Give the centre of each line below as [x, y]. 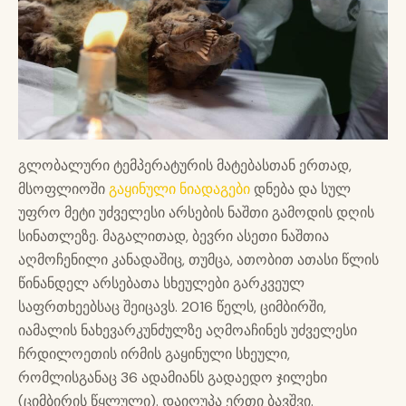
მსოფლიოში [63, 189]
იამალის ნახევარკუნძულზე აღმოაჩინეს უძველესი [188, 331]
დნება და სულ [300, 189]
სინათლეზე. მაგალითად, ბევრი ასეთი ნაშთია [174, 237]
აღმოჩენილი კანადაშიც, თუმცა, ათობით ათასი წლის [198, 260]
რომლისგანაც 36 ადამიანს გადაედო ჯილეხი [173, 378]
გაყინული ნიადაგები [179, 189]
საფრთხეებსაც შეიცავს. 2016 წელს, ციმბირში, [172, 307]
